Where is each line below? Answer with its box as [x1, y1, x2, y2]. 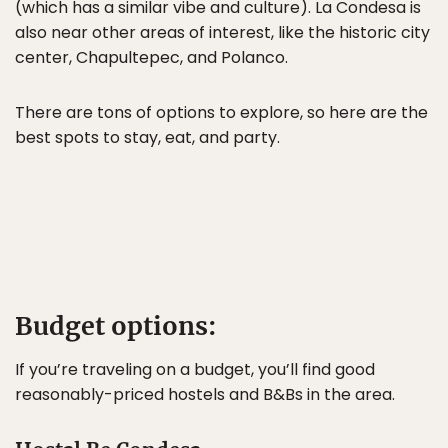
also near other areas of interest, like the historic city [15, 21, 430, 44]
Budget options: [15, 310, 217, 342]
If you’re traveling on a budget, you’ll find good [15, 358, 375, 381]
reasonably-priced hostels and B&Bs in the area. [15, 383, 395, 406]
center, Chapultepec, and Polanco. [15, 46, 288, 69]
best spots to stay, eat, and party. [15, 126, 280, 149]
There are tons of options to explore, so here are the [15, 101, 428, 124]
